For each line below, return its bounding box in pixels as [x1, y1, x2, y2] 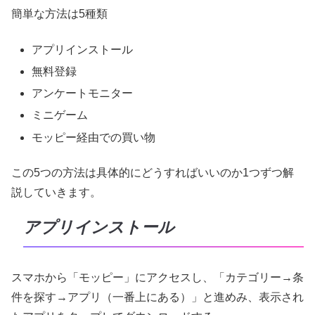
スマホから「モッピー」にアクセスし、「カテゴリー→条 [11, 271, 304, 283]
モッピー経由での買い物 [32, 131, 156, 143]
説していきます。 [11, 186, 101, 198]
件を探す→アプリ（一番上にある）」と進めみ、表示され [11, 290, 304, 303]
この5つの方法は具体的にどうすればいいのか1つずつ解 [11, 166, 294, 179]
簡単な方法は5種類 [11, 8, 108, 20]
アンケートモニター [32, 87, 134, 100]
